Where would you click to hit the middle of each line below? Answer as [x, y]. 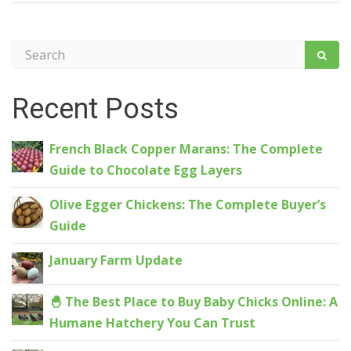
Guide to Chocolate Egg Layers [146, 170]
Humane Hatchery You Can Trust [152, 323]
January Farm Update [116, 260]
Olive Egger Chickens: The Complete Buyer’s [188, 204]
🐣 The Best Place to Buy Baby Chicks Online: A [194, 302]
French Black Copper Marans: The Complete [186, 149]
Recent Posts [95, 109]
